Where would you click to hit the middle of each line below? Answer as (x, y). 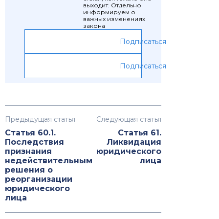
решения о (29, 170)
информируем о (109, 12)
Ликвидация (134, 142)
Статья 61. (140, 133)
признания (28, 152)
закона (94, 26)
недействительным (49, 161)
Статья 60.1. (30, 133)
